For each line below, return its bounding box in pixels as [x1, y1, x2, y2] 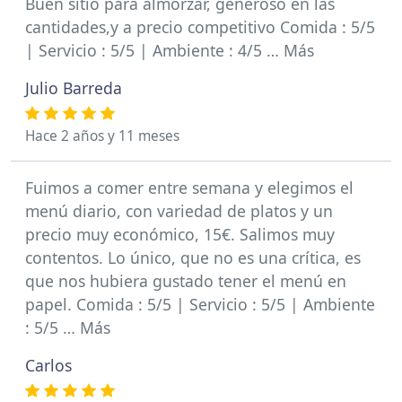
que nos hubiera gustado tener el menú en [25, 270, 346, 292]
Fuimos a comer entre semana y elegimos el [25, 177, 354, 198]
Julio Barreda [25, 77, 122, 99]
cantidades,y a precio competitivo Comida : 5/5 [25, 16, 375, 38]
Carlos [25, 354, 72, 376]
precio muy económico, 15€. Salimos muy [25, 223, 335, 245]
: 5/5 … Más [25, 317, 110, 338]
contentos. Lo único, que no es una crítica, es [25, 247, 361, 268]
